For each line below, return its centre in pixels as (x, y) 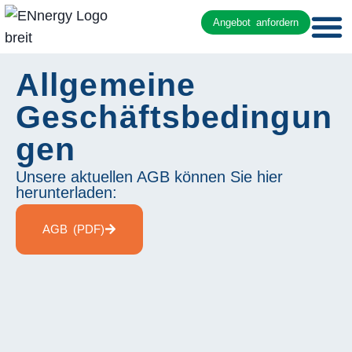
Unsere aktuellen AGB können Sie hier (149, 176)
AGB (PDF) (73, 229)
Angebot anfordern (255, 22)
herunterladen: (66, 192)
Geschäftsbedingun (174, 117)
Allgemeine (106, 85)
